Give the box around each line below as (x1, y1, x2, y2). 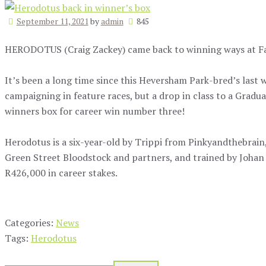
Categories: (5, 216, 56, 230)
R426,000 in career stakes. (5, 166, 118, 180)
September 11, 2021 (16, 15, 88, 27)
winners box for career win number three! (5, 104, 185, 118)
